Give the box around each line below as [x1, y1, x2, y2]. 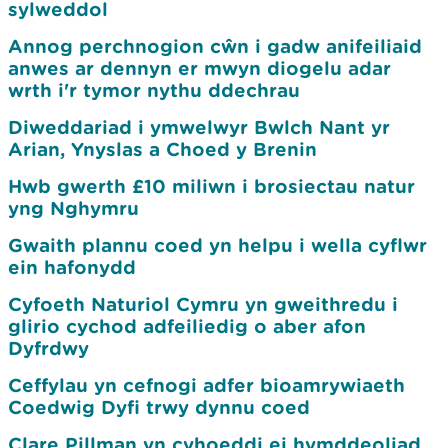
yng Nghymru [8, 197, 139, 219]
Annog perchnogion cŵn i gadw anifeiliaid [8, 35, 422, 57]
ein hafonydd [8, 256, 136, 278]
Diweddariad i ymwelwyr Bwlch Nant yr [8, 116, 390, 138]
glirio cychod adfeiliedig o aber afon [8, 315, 366, 337]
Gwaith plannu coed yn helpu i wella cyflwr [8, 234, 427, 256]
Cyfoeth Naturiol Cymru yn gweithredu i [8, 293, 398, 315]
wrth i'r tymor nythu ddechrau [8, 79, 300, 101]
